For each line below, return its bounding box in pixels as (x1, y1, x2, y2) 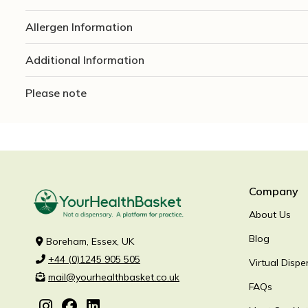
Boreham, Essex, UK (43, 234, 134, 247)
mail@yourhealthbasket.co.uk (48, 270, 179, 283)
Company (249, 184, 298, 198)
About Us (249, 208, 291, 221)
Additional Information (25, 52, 144, 67)
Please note (25, 85, 87, 100)
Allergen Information (25, 19, 133, 34)
